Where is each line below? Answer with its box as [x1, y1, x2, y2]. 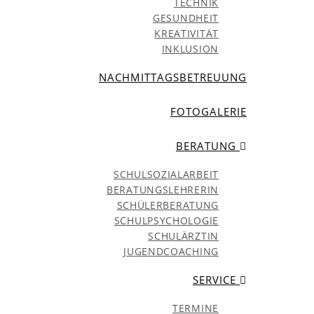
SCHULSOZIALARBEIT [114, 168, 219, 181]
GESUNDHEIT [153, 11, 219, 25]
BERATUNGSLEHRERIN [107, 183, 219, 196]
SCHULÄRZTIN [148, 229, 219, 243]
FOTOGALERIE [170, 104, 247, 118]
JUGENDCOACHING [123, 245, 219, 258]
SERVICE [193, 273, 240, 287]
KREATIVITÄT [154, 27, 219, 40]
